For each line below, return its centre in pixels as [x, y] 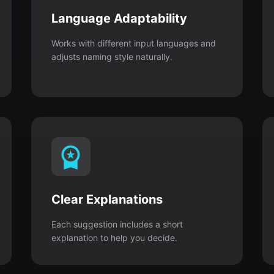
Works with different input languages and [133, 43]
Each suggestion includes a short [117, 224]
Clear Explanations [107, 199]
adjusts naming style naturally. [112, 57]
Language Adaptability [119, 18]
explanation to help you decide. [114, 238]
